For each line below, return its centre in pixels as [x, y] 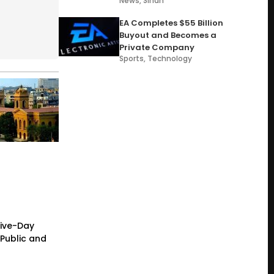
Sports [132, 58]
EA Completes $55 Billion [172, 23]
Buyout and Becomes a [168, 35]
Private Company [157, 47]
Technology [170, 58]
